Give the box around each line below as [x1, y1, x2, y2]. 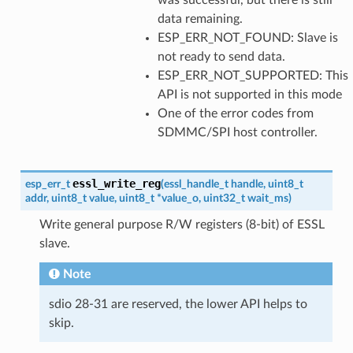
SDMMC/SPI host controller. [157, 125, 318, 139]
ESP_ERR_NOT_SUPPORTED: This [157, 69, 348, 82]
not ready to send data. [157, 50, 285, 63]
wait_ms [247, 191, 288, 204]
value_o [161, 191, 199, 204]
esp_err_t [24, 177, 70, 190]
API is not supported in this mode [157, 87, 342, 101]
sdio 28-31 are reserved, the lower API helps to [48, 297, 307, 310]
